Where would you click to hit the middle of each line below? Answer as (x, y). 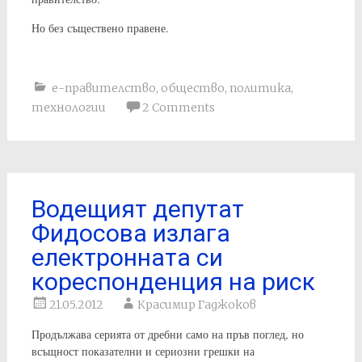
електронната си (127, 257)
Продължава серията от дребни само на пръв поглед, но (167, 334)
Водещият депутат (137, 208)
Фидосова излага (130, 233)
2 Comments (178, 107)
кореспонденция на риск (173, 281)
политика (260, 88)
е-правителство (103, 88)
